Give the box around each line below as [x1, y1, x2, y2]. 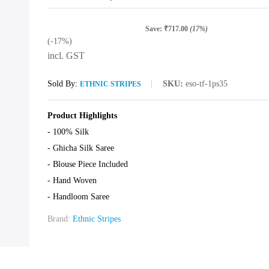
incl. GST [47, 50, 85, 61]
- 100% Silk [47, 127, 89, 136]
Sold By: [47, 79, 80, 88]
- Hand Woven [47, 175, 97, 185]
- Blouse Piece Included [47, 159, 128, 169]
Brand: [47, 214, 73, 223]
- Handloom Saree [47, 192, 109, 201]
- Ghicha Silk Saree [47, 143, 114, 153]
